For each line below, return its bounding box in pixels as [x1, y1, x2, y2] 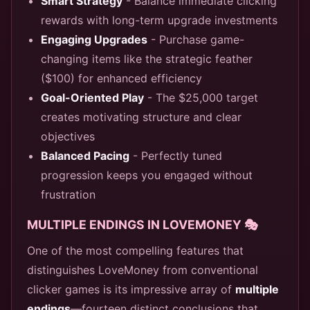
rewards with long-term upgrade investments [41, 12, 277, 27]
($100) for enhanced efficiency [41, 71, 202, 85]
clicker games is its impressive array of [27, 282, 235, 296]
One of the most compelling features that [27, 243, 244, 257]
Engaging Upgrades [41, 32, 147, 46]
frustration [41, 187, 95, 201]
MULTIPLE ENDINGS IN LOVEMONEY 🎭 [27, 217, 258, 232]
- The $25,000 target [144, 90, 258, 104]
